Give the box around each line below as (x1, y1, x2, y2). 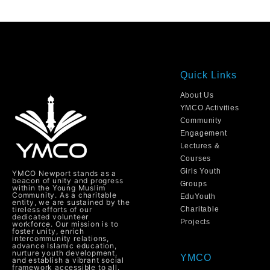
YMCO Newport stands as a (12, 168, 117, 178)
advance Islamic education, (12, 240, 117, 250)
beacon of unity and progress (12, 175, 124, 185)
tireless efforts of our (12, 204, 92, 214)
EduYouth (180, 192, 216, 201)
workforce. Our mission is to (12, 219, 119, 228)
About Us (180, 91, 215, 100)
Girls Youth (180, 167, 221, 176)
